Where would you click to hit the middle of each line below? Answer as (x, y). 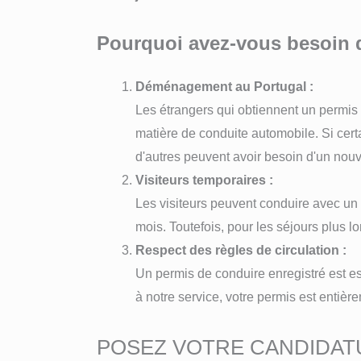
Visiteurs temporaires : (204, 180)
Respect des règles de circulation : (241, 250)
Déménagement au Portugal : (224, 86)
